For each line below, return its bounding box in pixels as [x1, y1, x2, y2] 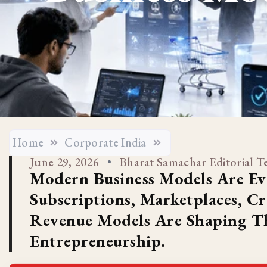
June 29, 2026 [30, 154, 99, 170]
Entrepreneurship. [30, 230, 166, 252]
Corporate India [64, 135, 147, 151]
